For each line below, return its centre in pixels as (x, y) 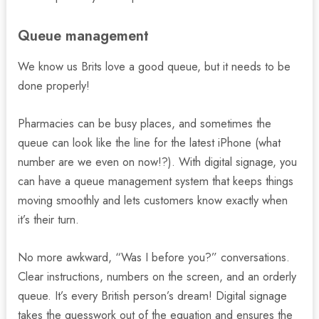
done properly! (54, 85)
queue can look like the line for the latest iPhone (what (150, 142)
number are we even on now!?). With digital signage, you (158, 161)
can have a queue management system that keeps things (156, 181)
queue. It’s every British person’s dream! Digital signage (153, 296)
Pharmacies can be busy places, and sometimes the (145, 123)
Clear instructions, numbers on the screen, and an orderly (157, 277)
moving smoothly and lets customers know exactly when (153, 200)
